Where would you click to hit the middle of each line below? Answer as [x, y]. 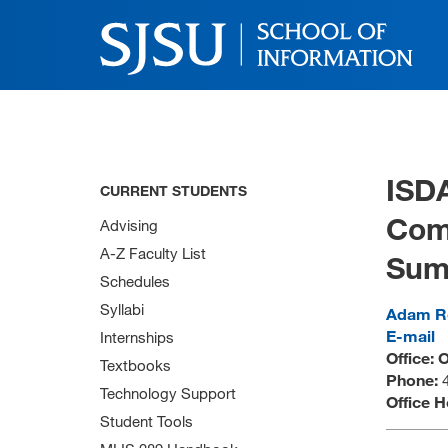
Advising [129, 225]
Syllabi [122, 309]
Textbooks [135, 365]
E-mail [410, 335]
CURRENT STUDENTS [173, 190]
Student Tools [146, 421]
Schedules [135, 281]
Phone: [414, 379]
